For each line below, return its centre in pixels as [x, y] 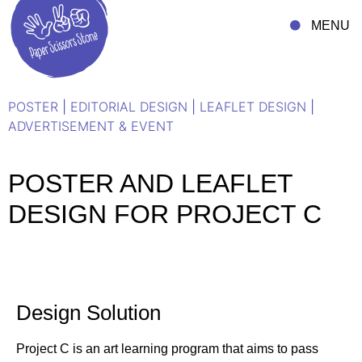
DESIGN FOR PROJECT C [165, 214]
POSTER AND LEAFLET [150, 183]
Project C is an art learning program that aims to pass [167, 349]
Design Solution [88, 313]
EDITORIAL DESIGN [129, 107]
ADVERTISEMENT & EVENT [91, 126]
